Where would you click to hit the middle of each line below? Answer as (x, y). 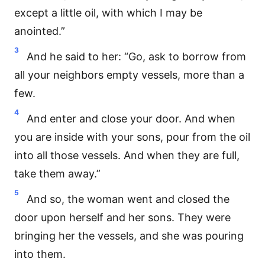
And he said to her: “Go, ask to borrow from (136, 56)
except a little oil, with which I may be (108, 13)
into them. (40, 254)
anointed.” (40, 31)
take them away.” (57, 174)
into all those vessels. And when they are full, (127, 155)
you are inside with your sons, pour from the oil (132, 137)
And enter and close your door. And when (131, 119)
